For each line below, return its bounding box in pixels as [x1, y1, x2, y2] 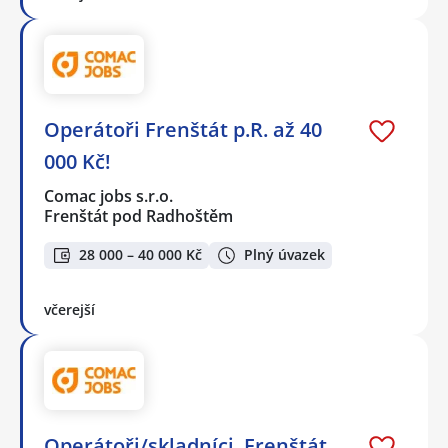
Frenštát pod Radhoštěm [44, 205, 233, 228]
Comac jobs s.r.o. [44, 185, 175, 208]
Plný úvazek [244, 245, 325, 265]
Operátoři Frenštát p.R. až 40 [44, 116, 322, 144]
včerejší [44, 299, 95, 319]
